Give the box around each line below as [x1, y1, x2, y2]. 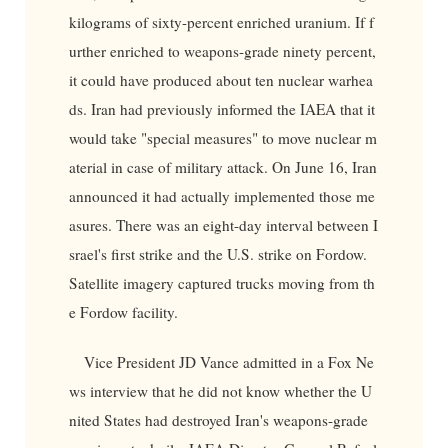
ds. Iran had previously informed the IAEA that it [68, 99, 375, 120]
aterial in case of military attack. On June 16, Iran [68, 157, 377, 178]
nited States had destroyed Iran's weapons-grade [68, 409, 368, 430]
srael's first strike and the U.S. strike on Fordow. [68, 244, 367, 265]
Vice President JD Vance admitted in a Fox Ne [84, 351, 375, 372]
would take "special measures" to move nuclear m [68, 128, 377, 149]
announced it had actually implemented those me [68, 186, 375, 207]
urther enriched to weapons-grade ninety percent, [68, 41, 376, 62]
